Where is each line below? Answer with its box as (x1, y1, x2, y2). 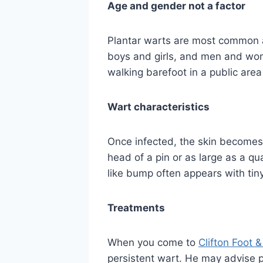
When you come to (107, 237, 198, 249)
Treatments (107, 202, 165, 214)
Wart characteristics (107, 101, 210, 113)
